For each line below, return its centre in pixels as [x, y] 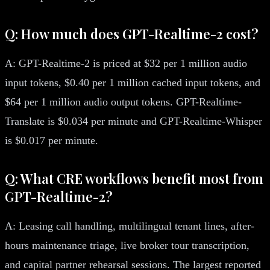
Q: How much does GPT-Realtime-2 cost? [132, 33]
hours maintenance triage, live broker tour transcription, [127, 245]
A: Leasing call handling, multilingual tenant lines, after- [130, 226]
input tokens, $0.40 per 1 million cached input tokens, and [133, 82]
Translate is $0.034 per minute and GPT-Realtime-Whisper [133, 121]
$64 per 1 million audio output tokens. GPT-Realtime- [123, 102]
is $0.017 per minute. [52, 140]
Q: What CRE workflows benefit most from [134, 178]
